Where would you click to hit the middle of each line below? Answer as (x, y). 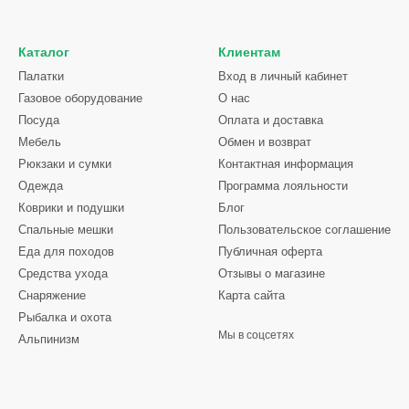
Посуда (39, 120)
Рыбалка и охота (65, 317)
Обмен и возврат (265, 142)
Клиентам (249, 52)
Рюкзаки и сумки (65, 164)
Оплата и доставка (271, 120)
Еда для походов (66, 252)
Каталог (44, 52)
